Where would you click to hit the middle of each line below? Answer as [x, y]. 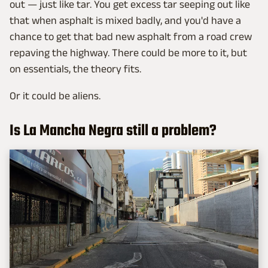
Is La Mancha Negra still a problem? [113, 131]
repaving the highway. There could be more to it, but [128, 52]
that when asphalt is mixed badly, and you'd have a [125, 20]
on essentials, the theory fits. [75, 68]
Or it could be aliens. [55, 95]
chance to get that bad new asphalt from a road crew [131, 36]
